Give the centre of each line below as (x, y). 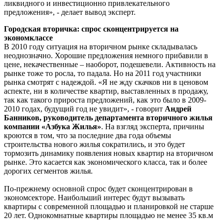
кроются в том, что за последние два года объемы (88, 135)
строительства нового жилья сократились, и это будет (94, 144)
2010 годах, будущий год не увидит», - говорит (84, 109)
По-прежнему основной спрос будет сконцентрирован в (98, 188)
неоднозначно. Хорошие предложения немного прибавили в (106, 55)
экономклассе (28, 37)
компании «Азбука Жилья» (53, 126)
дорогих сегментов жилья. (48, 171)
